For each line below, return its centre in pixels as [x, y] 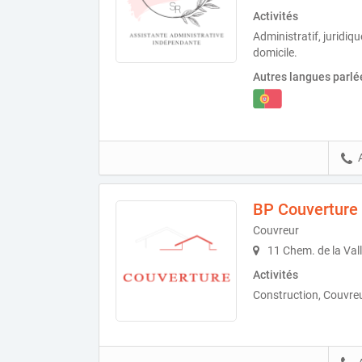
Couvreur [276, 230]
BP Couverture [305, 209]
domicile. [275, 53]
